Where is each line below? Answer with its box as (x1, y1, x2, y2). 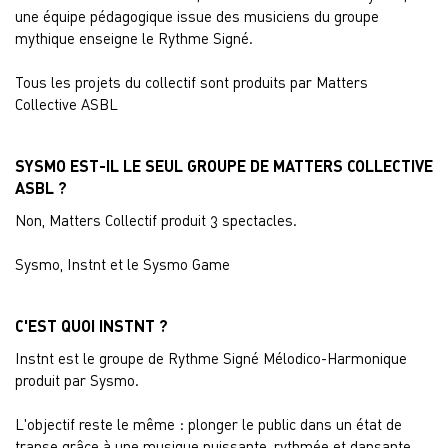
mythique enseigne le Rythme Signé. (15, 29, 253, 47)
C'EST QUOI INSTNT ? (15, 316, 168, 335)
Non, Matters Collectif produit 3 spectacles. (15, 211, 297, 229)
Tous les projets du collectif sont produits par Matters (15, 73, 368, 91)
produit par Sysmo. (15, 371, 139, 389)
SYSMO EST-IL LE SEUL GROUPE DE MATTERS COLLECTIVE (15, 156, 433, 175)
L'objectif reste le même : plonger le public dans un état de (15, 415, 402, 433)
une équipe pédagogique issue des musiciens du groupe (15, 7, 379, 25)
